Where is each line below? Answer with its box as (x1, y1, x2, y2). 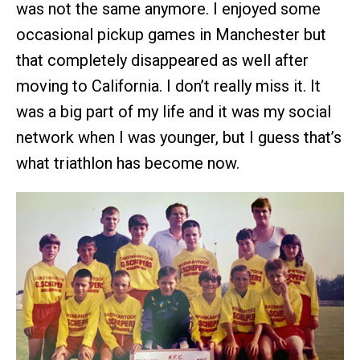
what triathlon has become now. (16, 153, 239, 173)
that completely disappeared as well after (16, 50, 309, 70)
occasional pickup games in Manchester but (16, 24, 326, 44)
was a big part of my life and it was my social (16, 101, 331, 121)
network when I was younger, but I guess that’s (16, 127, 342, 147)
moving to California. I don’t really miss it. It (16, 76, 321, 96)
